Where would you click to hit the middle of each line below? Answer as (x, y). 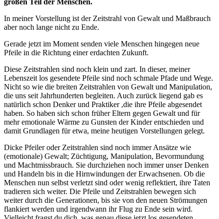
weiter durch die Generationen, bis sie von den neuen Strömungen (106, 200)
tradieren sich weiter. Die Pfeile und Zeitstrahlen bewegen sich (100, 191)
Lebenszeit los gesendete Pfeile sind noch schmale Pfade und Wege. (109, 78)
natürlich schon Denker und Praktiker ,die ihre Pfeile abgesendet (103, 104)
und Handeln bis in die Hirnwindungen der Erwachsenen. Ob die (104, 174)
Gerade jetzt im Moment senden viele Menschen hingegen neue (102, 44)
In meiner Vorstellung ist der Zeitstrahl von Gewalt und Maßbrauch (107, 18)
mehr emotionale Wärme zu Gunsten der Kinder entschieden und (104, 122)
